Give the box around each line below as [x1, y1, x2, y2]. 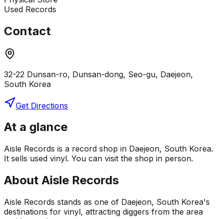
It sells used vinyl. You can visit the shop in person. [4, 153, 193, 164]
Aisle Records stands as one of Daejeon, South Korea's [4, 197, 210, 207]
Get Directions [16, 100, 68, 110]
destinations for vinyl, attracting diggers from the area [4, 207, 203, 217]
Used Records [4, 4, 56, 14]
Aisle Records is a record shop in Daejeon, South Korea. [4, 144, 213, 154]
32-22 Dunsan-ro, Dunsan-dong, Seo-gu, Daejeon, [4, 69, 193, 79]
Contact [4, 23, 51, 38]
